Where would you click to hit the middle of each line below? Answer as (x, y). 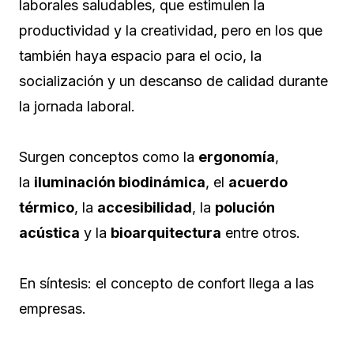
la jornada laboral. (77, 106)
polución (245, 207)
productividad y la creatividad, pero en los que (171, 30)
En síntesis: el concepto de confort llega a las (166, 283)
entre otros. (261, 232)
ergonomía (237, 156)
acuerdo (258, 182)
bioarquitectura (166, 232)
